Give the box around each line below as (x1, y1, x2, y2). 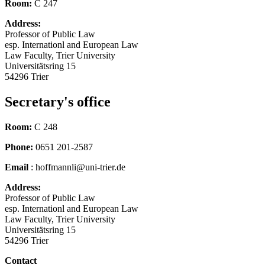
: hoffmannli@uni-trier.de (31, 161, 125, 172)
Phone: (5, 141, 33, 152)
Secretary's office (5, 93, 111, 109)
